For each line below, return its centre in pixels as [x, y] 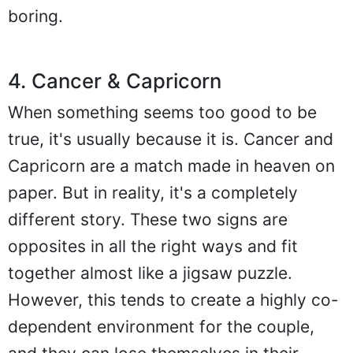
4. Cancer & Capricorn [115, 81]
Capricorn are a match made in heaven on [171, 166]
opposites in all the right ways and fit [153, 247]
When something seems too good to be [162, 113]
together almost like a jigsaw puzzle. [150, 273]
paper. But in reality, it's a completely [153, 193]
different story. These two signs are [148, 220]
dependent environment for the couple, [161, 327]
